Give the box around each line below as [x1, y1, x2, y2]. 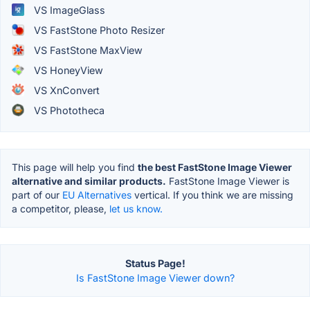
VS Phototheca [31, 104, 104, 116]
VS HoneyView [31, 64, 103, 76]
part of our [12, 188, 62, 201]
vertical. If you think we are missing [131, 188, 293, 201]
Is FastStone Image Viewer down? [75, 271, 235, 284]
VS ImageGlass [31, 3, 105, 16]
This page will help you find [12, 161, 138, 173]
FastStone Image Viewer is [166, 174, 289, 187]
